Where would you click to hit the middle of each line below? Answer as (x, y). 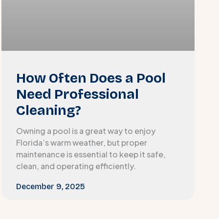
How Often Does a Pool (91, 78)
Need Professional (78, 94)
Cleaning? (49, 110)
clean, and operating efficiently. (76, 166)
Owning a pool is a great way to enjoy (86, 131)
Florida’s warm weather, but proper (82, 142)
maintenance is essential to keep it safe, (91, 154)
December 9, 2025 (51, 186)
